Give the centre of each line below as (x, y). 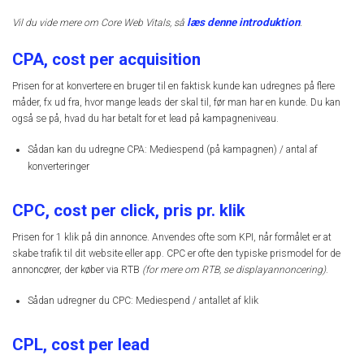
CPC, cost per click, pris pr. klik (129, 210)
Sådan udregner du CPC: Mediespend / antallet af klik (143, 301)
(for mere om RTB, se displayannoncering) (234, 269)
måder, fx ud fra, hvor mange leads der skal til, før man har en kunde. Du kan (176, 102)
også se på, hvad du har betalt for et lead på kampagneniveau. (145, 118)
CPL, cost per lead (81, 345)
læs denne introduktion (243, 23)
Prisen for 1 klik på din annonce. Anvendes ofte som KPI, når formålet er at (172, 237)
